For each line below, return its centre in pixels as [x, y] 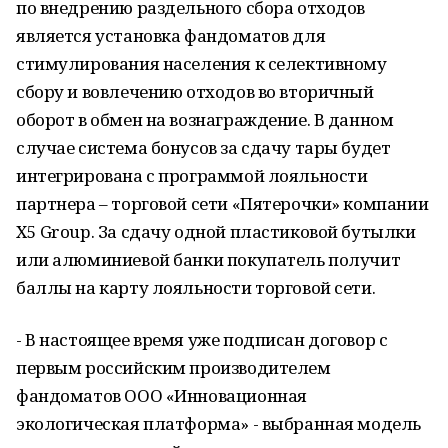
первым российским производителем [173, 367]
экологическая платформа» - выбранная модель [218, 423]
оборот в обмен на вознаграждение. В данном [205, 119]
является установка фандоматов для [171, 35]
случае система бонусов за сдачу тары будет [203, 147]
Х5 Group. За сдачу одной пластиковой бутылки [216, 231]
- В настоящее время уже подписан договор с [202, 339]
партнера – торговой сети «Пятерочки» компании [222, 203]
